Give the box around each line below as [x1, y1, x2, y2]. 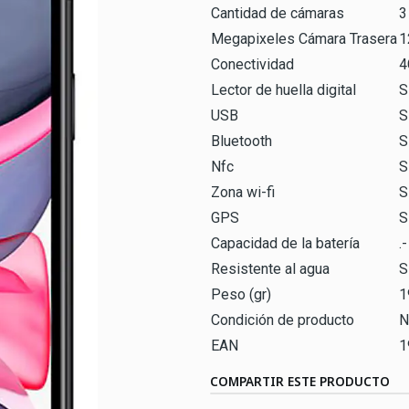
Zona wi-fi [211, 184, 275, 201]
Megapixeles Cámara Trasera [211, 30, 397, 47]
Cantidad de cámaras [211, 5, 344, 22]
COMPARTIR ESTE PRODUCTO [210, 372, 390, 390]
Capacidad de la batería [211, 235, 360, 252]
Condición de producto [211, 311, 354, 329]
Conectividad [211, 56, 294, 73]
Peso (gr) [211, 286, 271, 303]
